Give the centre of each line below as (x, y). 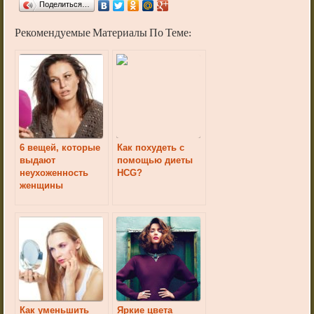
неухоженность (54, 173)
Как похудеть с (151, 148)
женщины (42, 186)
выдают (38, 161)
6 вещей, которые (60, 148)
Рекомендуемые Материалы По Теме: (103, 34)
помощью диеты (155, 161)
